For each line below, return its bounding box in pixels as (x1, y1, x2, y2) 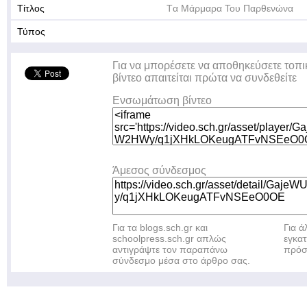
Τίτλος (17, 3, 45, 14)
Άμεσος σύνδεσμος (112, 164, 206, 176)
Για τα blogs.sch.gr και (112, 222, 208, 233)
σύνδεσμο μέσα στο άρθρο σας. (112, 255, 250, 266)
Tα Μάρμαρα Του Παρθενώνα (167, 3, 293, 14)
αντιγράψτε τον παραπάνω (112, 244, 228, 255)
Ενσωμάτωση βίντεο (112, 95, 212, 106)
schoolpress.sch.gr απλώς (112, 233, 226, 244)
